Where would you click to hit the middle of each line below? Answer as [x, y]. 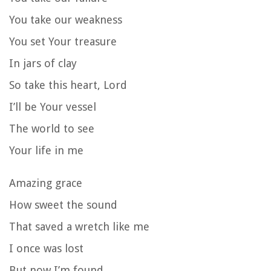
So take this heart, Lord [68, 85]
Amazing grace [46, 183]
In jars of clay [43, 63]
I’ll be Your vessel [53, 106]
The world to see [52, 128]
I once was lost [46, 248]
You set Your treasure [63, 41]
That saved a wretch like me [79, 226]
